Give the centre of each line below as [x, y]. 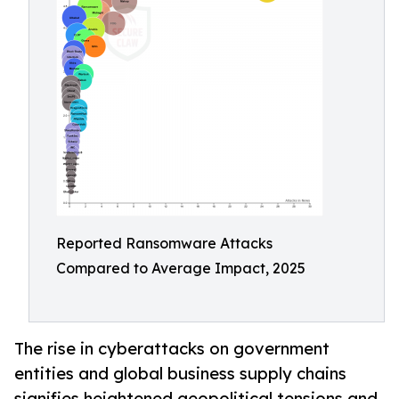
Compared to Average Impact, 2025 [181, 268]
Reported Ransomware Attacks [164, 243]
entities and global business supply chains [180, 374]
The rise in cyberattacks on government [172, 349]
